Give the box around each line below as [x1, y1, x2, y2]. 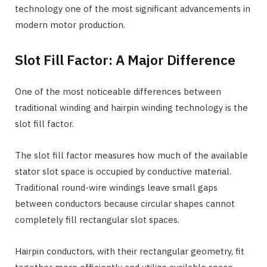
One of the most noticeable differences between [15, 85, 221, 97]
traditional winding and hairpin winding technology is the [15, 101, 248, 113]
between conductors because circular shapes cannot [15, 197, 235, 209]
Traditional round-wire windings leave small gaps [15, 181, 218, 193]
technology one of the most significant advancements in [15, 2, 250, 14]
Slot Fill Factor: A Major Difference [15, 50, 235, 69]
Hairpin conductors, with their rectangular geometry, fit [15, 245, 244, 257]
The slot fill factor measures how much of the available [15, 149, 248, 161]
